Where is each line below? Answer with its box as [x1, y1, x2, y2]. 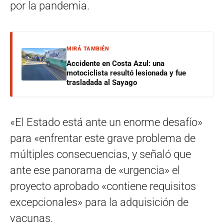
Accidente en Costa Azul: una [66, 58, 164, 68]
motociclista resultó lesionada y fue [66, 68, 186, 77]
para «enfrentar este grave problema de [10, 131, 195, 144]
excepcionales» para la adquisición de [10, 195, 188, 208]
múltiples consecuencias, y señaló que [10, 147, 191, 160]
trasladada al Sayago [66, 77, 137, 87]
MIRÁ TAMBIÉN [66, 45, 109, 52]
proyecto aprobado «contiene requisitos [10, 179, 196, 192]
